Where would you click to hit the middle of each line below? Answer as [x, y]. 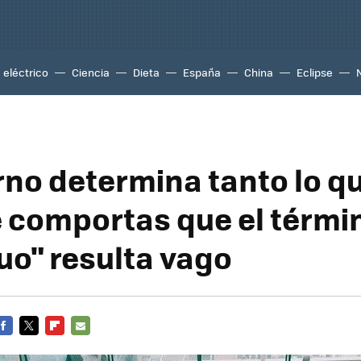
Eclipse [315, 72]
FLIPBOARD [74, 344]
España [202, 72]
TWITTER [42, 344]
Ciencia [91, 72]
